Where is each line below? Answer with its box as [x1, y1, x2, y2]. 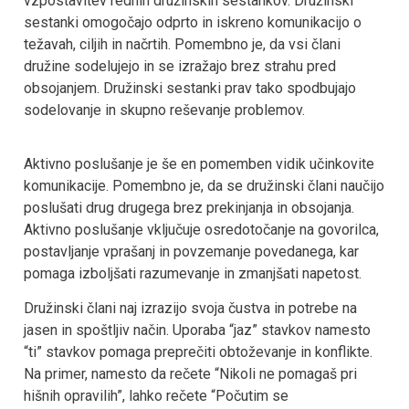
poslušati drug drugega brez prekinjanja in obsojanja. [24, 198, 354, 216]
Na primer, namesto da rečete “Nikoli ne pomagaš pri [24, 365, 357, 383]
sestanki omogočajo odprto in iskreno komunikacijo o [24, 14, 362, 32]
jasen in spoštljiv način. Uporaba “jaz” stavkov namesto [24, 321, 371, 340]
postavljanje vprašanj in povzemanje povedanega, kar [24, 242, 359, 260]
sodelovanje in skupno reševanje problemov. [24, 101, 305, 120]
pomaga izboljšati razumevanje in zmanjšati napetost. [24, 264, 362, 282]
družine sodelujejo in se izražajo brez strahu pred [24, 58, 336, 76]
